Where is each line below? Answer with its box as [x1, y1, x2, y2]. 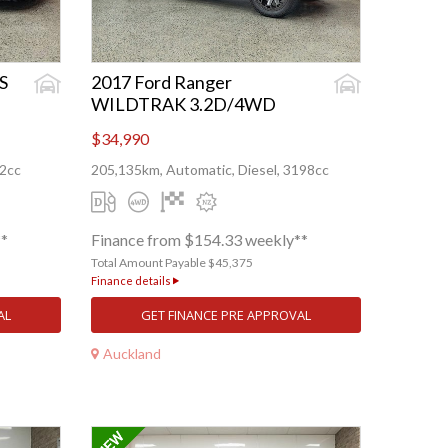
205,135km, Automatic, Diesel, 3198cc [91, 161, 329, 179]
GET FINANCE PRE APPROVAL [141, 306, 311, 325]
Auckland [103, 344, 161, 362]
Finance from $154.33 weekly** [91, 230, 308, 250]
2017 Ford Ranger [91, 71, 232, 94]
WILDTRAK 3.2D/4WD [91, 93, 276, 116]
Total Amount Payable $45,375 [91, 255, 253, 271]
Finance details [91, 274, 173, 288]
